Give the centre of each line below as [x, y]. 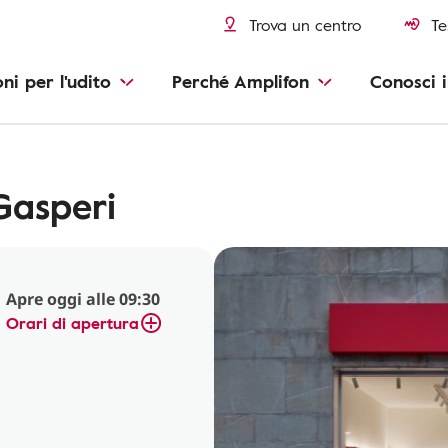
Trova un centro [305, 25]
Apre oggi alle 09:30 [83, 299]
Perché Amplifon [240, 81]
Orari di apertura [72, 323]
